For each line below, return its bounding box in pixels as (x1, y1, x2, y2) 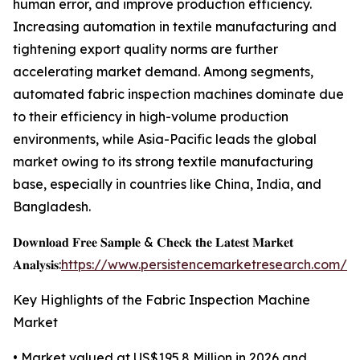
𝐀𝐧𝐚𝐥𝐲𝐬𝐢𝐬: (13, 256, 61, 273)
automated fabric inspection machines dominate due (13, 86, 344, 103)
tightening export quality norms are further (13, 41, 278, 58)
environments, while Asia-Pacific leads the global (13, 131, 317, 148)
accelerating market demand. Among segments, (13, 63, 313, 80)
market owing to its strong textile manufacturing (13, 153, 313, 170)
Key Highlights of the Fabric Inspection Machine (13, 292, 310, 309)
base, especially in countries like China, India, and (13, 176, 321, 193)
